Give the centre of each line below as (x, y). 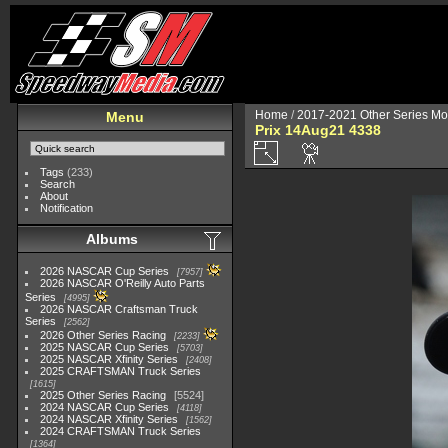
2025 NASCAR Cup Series (105, 347)
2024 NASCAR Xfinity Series (109, 419)
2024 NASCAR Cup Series (105, 407)
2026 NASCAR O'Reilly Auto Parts (123, 283)
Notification (67, 208)
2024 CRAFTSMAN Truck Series (121, 431)
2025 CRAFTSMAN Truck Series (121, 371)
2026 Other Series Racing (103, 335)
